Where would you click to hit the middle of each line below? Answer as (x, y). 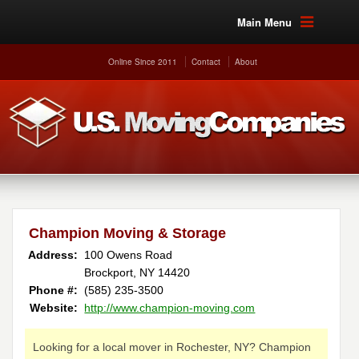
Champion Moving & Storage (128, 233)
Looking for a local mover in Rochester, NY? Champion (172, 347)
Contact (206, 62)
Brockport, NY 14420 (137, 272)
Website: (54, 308)
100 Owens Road (129, 255)
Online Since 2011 (142, 62)
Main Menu (264, 22)
